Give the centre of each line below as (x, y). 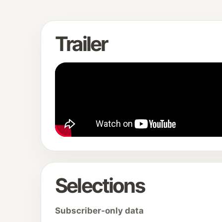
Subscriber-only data (99, 211)
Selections (100, 186)
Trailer (81, 44)
